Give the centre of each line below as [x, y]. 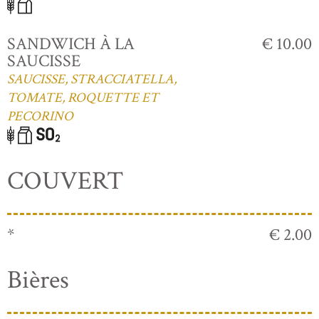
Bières [38, 280]
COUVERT [66, 181]
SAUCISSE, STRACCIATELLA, [92, 79]
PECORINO [40, 116]
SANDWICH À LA [71, 43]
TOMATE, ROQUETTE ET [83, 98]
